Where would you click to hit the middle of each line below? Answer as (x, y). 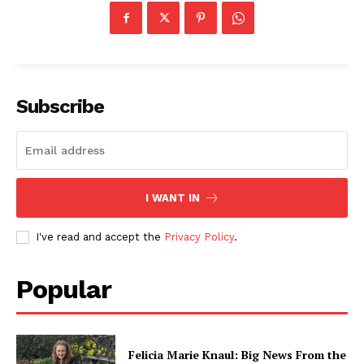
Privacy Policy (199, 237)
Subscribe (60, 107)
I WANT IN (172, 198)
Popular (64, 290)
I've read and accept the (100, 237)
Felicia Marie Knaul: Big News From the (238, 354)
